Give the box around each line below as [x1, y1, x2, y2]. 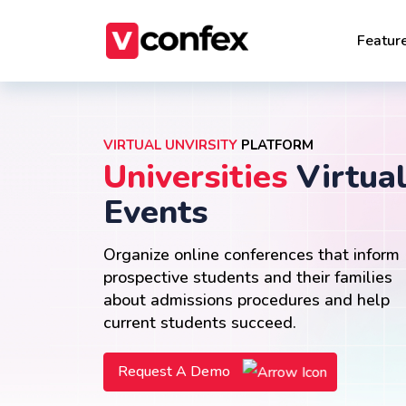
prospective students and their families [103, 266, 392, 288]
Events [103, 190, 208, 235]
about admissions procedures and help [103, 289, 390, 311]
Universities [103, 155, 287, 199]
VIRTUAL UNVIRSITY [103, 136, 237, 154]
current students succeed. [103, 312, 296, 333]
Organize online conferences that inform [103, 244, 400, 266]
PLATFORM [237, 136, 314, 154]
